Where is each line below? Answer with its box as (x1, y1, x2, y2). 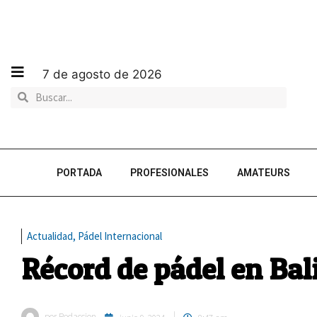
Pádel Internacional (78, 229, 162, 243)
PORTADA (57, 167, 102, 178)
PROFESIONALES (130, 167, 209, 178)
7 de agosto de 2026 (42, 67, 162, 81)
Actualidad (27, 229, 73, 243)
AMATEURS (237, 167, 290, 178)
